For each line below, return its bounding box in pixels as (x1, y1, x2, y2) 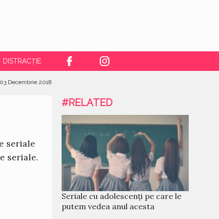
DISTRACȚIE (2, 57, 41, 65)
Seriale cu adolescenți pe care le (62, 191, 181, 201)
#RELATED (62, 97, 112, 109)
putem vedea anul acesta (62, 201, 154, 211)
